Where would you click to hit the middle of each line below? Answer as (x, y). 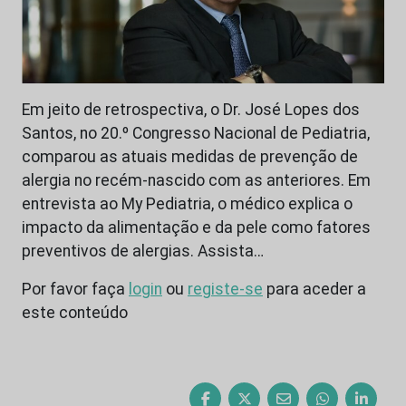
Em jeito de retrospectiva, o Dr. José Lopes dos (191, 110)
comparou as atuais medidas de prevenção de (190, 157)
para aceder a (314, 290)
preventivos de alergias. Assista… (143, 251)
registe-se (225, 290)
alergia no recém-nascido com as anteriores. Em (196, 181)
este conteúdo (75, 313)
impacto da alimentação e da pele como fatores (196, 228)
